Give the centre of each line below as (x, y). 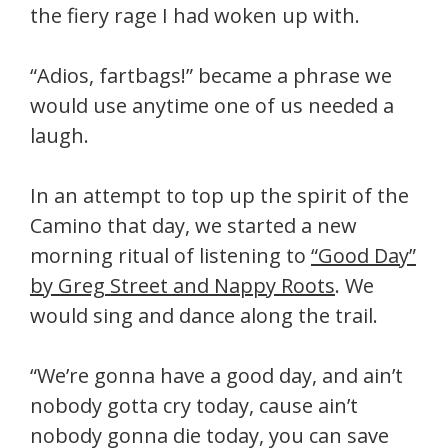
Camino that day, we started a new (193, 225)
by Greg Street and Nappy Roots (182, 285)
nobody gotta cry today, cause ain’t (194, 405)
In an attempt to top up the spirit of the (219, 195)
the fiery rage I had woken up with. (195, 15)
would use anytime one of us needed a (212, 105)
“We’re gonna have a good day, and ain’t (216, 375)
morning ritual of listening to (170, 255)
